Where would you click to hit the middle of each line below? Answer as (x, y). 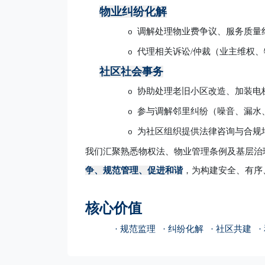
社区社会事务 (131, 72)
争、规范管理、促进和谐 (134, 170)
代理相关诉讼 (164, 51)
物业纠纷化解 (133, 12)
